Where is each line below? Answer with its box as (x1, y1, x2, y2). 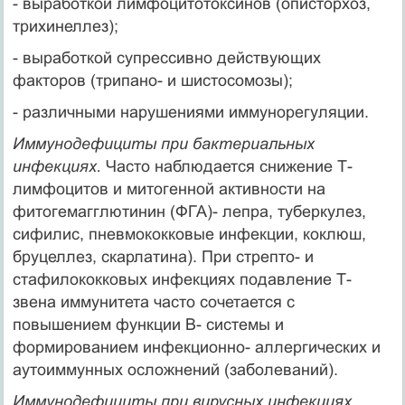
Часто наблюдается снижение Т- (100, 156, 353, 175)
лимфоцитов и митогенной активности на (12, 179, 325, 198)
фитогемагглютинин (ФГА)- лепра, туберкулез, (12, 202, 366, 221)
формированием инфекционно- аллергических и (12, 337, 381, 356)
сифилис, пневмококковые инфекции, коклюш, (12, 224, 366, 243)
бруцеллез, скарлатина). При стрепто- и (12, 247, 314, 266)
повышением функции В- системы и (12, 315, 284, 334)
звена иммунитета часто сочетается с (12, 292, 295, 311)
